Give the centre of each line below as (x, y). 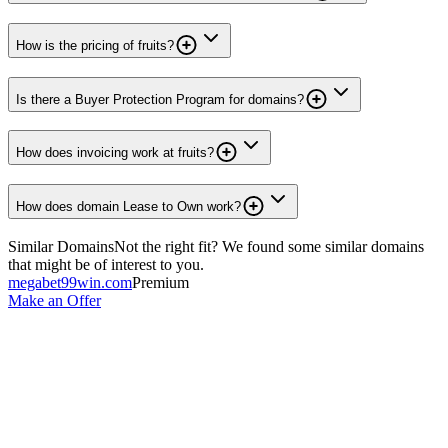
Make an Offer (54, 300)
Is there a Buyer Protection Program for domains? (160, 99)
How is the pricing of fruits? (95, 45)
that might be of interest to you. (106, 264)
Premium (160, 282)
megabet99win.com (70, 282)
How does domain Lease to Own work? (128, 206)
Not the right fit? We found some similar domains (269, 246)
